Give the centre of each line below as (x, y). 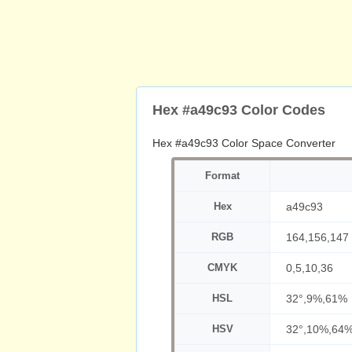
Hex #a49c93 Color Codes (239, 110)
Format (222, 176)
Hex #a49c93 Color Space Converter (244, 143)
